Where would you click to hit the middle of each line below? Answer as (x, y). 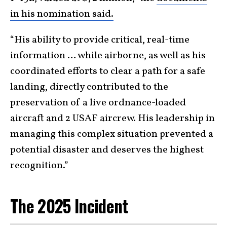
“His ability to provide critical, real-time (100, 40)
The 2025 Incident (69, 206)
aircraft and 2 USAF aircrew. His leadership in (112, 119)
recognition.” (39, 166)
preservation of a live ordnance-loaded (98, 103)
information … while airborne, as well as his (108, 56)
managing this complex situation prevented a (112, 134)
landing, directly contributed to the (89, 87)
